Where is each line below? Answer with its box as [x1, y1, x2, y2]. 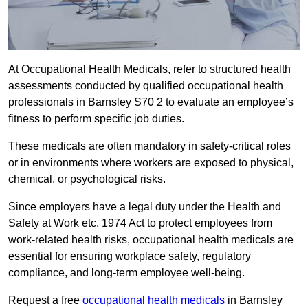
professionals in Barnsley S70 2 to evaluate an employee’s [8, 96, 294, 109]
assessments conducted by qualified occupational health [8, 80, 283, 92]
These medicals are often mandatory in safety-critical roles [8, 140, 291, 153]
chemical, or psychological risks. [8, 173, 166, 186]
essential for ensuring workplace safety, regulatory [8, 250, 251, 263]
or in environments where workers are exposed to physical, [8, 157, 294, 169]
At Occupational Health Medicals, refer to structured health [8, 63, 291, 76]
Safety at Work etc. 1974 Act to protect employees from [8, 217, 272, 230]
